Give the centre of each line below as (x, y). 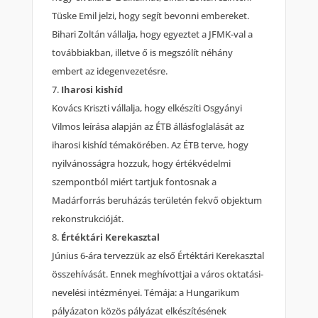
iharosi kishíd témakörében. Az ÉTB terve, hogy (150, 145)
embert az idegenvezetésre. (110, 71)
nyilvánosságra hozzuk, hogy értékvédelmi (142, 164)
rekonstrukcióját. (88, 219)
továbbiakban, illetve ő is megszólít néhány (143, 53)
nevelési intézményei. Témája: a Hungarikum (146, 293)
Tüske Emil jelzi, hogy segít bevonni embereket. (151, 16)
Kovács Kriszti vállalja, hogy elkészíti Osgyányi (147, 108)
